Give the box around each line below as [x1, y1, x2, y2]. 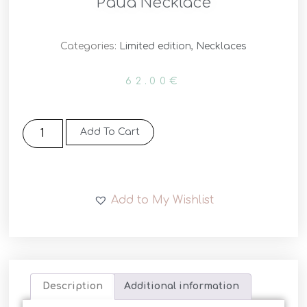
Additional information [123, 281, 239, 292]
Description [42, 281, 103, 292]
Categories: [60, 41, 119, 52]
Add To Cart [79, 126, 140, 137]
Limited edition [119, 41, 191, 52]
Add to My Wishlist [110, 193, 214, 206]
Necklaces [196, 41, 247, 52]
